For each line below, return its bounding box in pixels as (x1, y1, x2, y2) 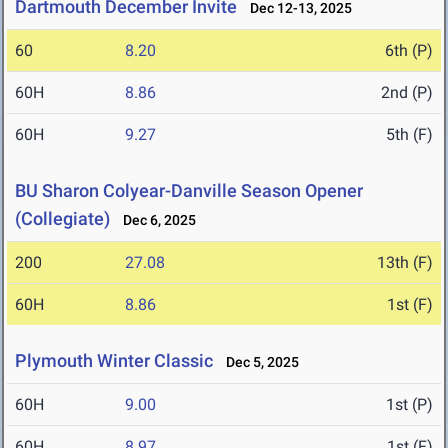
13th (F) (377, 253, 433, 273)
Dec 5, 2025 (217, 354, 299, 371)
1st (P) (386, 395, 433, 415)
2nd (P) (381, 83, 433, 103)
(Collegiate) (15, 208, 110, 230)
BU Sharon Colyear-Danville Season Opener (15, 180, 363, 202)
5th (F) (386, 125, 433, 145)
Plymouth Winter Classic (15, 350, 213, 372)
